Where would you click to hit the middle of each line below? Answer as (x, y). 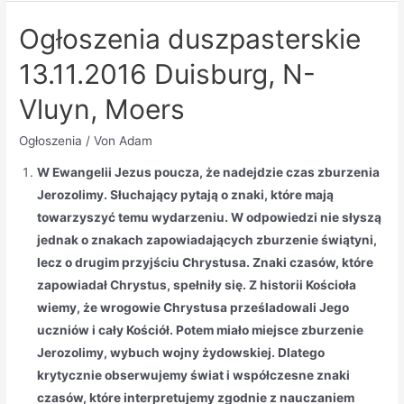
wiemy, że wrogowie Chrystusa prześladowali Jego (193, 308)
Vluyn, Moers (102, 109)
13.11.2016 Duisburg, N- (168, 73)
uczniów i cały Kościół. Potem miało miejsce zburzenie (201, 331)
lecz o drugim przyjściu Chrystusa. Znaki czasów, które (206, 263)
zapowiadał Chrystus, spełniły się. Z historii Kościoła (197, 285)
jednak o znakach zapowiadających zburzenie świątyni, (207, 240)
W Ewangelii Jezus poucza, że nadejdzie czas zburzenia (209, 173)
